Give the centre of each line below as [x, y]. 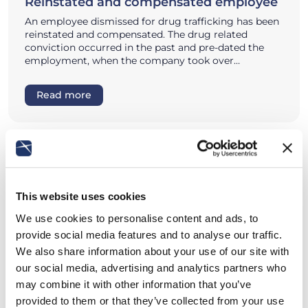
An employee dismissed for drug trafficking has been [152, 22]
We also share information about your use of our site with [153, 251]
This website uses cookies [81, 197]
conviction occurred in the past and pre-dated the [144, 48]
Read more [64, 95]
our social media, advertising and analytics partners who [151, 267]
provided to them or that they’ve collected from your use [150, 300]
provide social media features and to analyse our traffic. [149, 234]
